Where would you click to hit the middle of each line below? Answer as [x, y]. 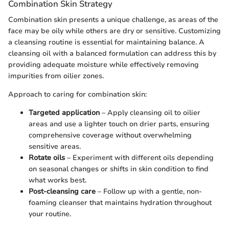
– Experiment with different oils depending [139, 158]
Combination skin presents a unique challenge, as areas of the [113, 20]
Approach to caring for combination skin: [77, 95]
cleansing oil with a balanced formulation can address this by [112, 54]
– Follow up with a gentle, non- [149, 192]
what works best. [58, 180]
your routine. [50, 214]
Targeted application [64, 113]
